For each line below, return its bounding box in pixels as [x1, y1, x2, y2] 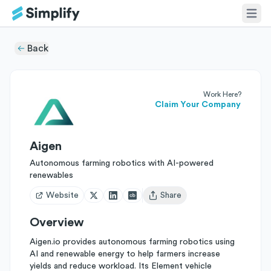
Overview [30, 217, 84, 229]
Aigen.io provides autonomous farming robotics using [30, 238, 235, 246]
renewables [30, 171, 73, 180]
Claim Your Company [155, 100, 241, 109]
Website [46, 191, 79, 200]
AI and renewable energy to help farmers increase [30, 250, 220, 258]
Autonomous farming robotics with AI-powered [30, 159, 214, 168]
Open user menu [148, 196, 210, 205]
